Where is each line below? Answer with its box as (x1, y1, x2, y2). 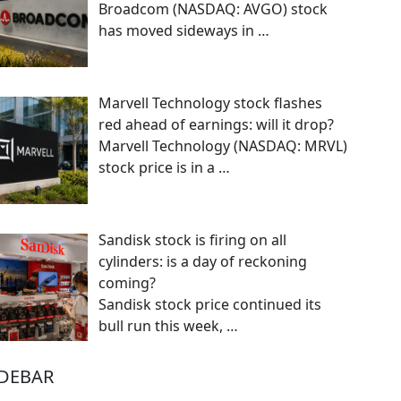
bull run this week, (98, 315, 226, 336)
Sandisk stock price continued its (98, 294, 321, 314)
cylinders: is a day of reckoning (98, 251, 307, 271)
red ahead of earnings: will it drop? (98, 115, 334, 135)
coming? (98, 272, 156, 293)
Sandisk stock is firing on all (98, 229, 286, 250)
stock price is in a (98, 158, 218, 178)
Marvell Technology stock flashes (98, 93, 322, 114)
